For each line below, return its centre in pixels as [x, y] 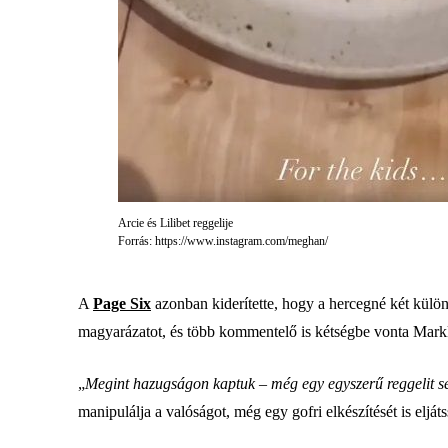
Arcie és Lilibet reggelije [175, 223]
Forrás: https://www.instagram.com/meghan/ [223, 241]
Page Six [122, 303]
